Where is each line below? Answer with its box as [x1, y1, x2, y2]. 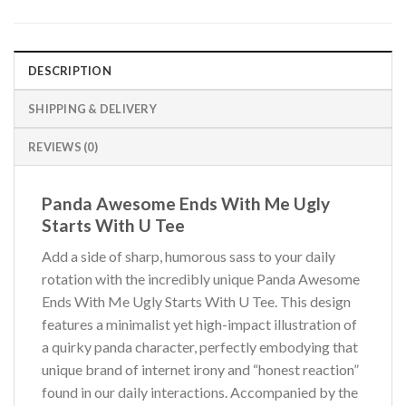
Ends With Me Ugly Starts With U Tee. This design [42, 293, 351, 311]
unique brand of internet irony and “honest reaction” [42, 361, 359, 379]
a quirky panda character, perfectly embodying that [42, 338, 358, 356]
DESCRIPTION [28, 63, 111, 78]
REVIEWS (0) [28, 139, 98, 154]
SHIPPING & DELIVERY [28, 101, 157, 116]
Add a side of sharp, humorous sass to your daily [42, 247, 335, 266]
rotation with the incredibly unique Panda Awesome [42, 270, 360, 288]
